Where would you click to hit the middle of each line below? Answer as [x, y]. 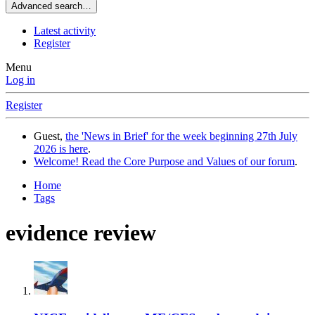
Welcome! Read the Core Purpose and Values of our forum [164, 162]
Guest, [50, 136]
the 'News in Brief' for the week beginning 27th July [181, 136]
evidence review [81, 232]
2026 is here [61, 149]
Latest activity [65, 31]
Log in [20, 80]
